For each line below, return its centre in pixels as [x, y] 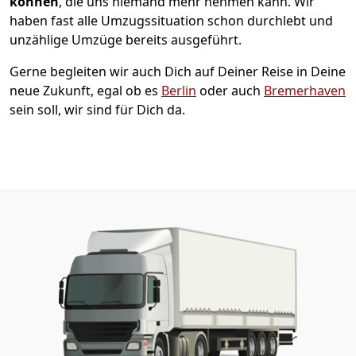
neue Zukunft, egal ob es [85, 90]
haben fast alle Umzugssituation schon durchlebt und [171, 20]
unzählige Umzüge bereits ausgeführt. [126, 39]
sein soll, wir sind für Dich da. [97, 109]
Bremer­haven [305, 90]
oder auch [230, 90]
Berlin [179, 90]
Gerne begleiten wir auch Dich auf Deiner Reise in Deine [178, 71]
